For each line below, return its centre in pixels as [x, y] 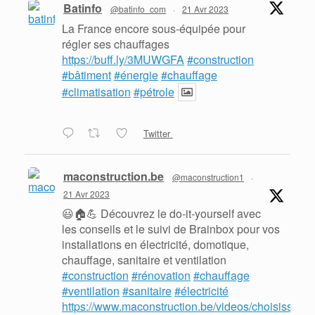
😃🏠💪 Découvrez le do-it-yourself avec [161, 214]
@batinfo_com [138, 9]
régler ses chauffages [116, 44]
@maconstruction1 [208, 177]
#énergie [136, 75]
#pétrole [154, 92]
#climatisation [96, 92]
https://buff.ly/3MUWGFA [123, 60]
